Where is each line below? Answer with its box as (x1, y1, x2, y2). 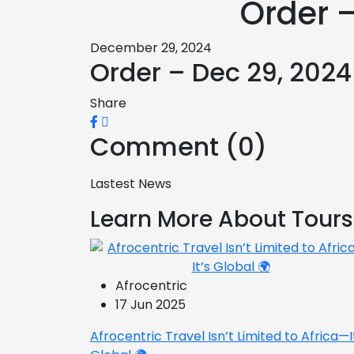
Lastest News (90, 175, 171, 193)
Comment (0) (90, 129, 267, 164)
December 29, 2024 (90, 39, 212, 57)
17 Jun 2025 (115, 296, 186, 314)
